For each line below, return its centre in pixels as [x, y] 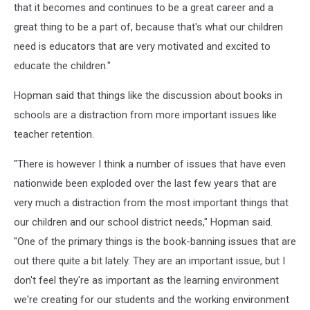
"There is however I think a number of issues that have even [150, 164]
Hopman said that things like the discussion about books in [148, 95]
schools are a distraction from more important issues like [145, 115]
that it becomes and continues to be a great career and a [144, 8]
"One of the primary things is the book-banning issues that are [155, 241]
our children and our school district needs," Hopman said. [143, 222]
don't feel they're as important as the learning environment [146, 280]
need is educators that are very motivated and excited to [142, 46]
